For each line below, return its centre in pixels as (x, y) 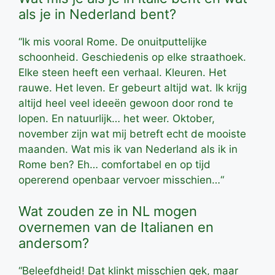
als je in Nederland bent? (97, 14)
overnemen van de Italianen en (116, 227)
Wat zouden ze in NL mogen (108, 211)
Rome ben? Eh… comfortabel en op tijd (114, 164)
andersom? (54, 243)
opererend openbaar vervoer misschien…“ (121, 180)
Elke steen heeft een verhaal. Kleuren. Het (122, 72)
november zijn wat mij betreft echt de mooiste (132, 134)
